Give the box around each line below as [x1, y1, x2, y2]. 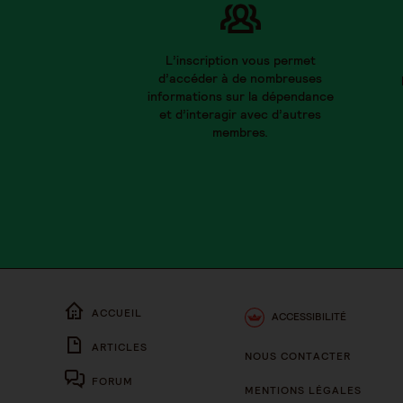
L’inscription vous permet [165, 52, 316, 69]
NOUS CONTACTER [245, 349, 351, 363]
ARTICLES [92, 340, 148, 354]
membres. [212, 124, 268, 141]
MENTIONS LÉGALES [245, 383, 362, 398]
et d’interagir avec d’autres [159, 106, 321, 123]
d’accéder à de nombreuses [158, 70, 322, 87]
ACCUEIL [92, 306, 142, 320]
